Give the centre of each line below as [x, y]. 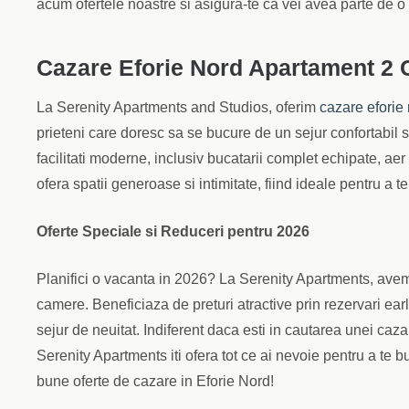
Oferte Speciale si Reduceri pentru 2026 [173, 231]
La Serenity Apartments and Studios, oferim [178, 107]
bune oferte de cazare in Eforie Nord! [155, 381]
